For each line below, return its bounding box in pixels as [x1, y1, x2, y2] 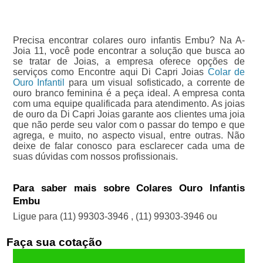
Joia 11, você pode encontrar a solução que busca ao [12, 46, 245, 56]
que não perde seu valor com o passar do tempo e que [12, 120, 245, 130]
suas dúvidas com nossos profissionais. [12, 151, 178, 162]
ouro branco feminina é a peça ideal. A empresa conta [12, 88, 245, 99]
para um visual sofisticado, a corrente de [65, 77, 245, 88]
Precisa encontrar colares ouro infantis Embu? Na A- [12, 35, 245, 46]
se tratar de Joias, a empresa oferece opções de [12, 56, 245, 67]
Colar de [207, 67, 245, 77]
